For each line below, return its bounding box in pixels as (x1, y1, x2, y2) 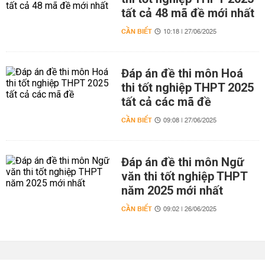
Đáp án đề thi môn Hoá (121, 66, 243, 80)
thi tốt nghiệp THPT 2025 (121, 80, 254, 95)
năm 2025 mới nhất (121, 183, 223, 198)
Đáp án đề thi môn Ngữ (121, 155, 244, 169)
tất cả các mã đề (121, 95, 211, 109)
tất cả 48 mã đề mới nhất (121, 6, 254, 20)
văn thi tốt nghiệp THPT (121, 169, 247, 183)
